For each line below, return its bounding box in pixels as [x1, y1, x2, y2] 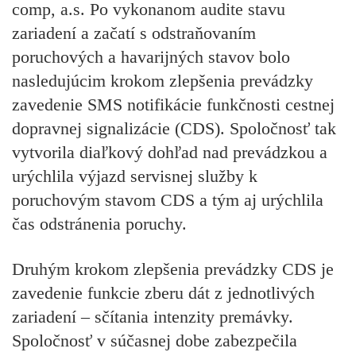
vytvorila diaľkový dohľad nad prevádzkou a [12, 142, 327, 163]
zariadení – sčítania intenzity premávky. [12, 306, 293, 327]
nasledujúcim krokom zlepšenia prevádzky [12, 71, 313, 91]
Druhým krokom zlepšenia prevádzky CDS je [12, 258, 334, 279]
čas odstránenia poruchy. [12, 214, 187, 234]
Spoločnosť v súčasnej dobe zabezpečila [12, 330, 297, 350]
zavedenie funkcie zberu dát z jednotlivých [12, 282, 315, 303]
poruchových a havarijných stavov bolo [12, 47, 290, 68]
